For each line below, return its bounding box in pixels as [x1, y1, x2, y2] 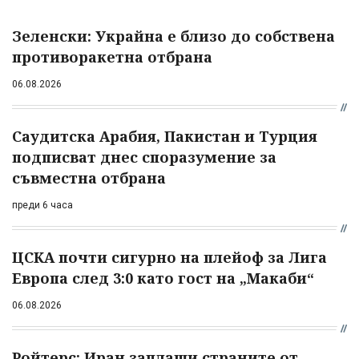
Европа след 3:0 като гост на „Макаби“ [12, 268, 314, 288]
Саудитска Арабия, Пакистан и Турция [12, 126, 317, 146]
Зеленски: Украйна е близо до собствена [12, 26, 335, 46]
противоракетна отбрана [12, 46, 212, 67]
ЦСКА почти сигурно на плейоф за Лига [12, 247, 327, 267]
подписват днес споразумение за [12, 147, 276, 167]
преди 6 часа [12, 199, 73, 211]
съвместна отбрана [12, 167, 166, 188]
